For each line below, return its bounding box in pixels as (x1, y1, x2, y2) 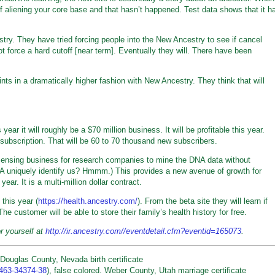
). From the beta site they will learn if (137, 196, 268, 206)
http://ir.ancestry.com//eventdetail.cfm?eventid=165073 (45, 227, 241, 236)
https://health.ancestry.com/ (38, 196, 137, 206)
